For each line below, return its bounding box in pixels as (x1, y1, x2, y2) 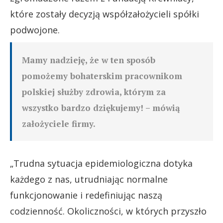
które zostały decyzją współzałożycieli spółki (10, 7, 199, 20)
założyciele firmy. (22, 117, 96, 129)
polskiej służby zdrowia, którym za (22, 86, 166, 98)
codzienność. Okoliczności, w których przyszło (10, 205, 207, 217)
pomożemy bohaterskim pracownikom (22, 70, 182, 82)
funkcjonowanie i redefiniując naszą (10, 189, 162, 201)
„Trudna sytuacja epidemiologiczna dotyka (10, 157, 193, 169)
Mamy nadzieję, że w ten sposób (22, 54, 155, 66)
